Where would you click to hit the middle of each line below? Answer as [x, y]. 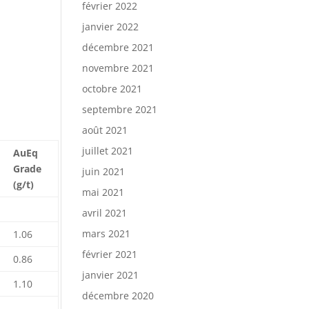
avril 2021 [105, 213]
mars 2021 [107, 233]
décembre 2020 [118, 296]
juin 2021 [104, 171]
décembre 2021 [118, 47]
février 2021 [110, 254]
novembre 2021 [118, 68]
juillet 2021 [108, 151]
